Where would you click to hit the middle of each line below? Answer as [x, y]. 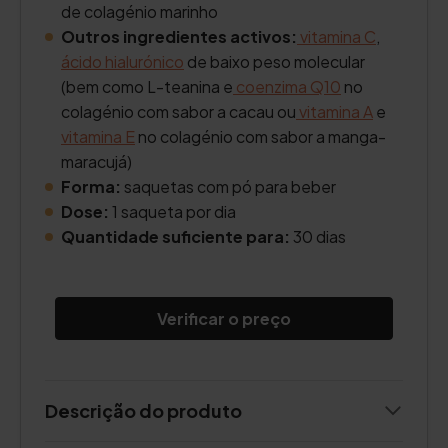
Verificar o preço [224, 318]
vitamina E [98, 136]
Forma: [91, 186]
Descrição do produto [143, 410]
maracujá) [96, 161]
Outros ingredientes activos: [179, 36]
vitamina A [334, 111]
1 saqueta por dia [174, 211]
